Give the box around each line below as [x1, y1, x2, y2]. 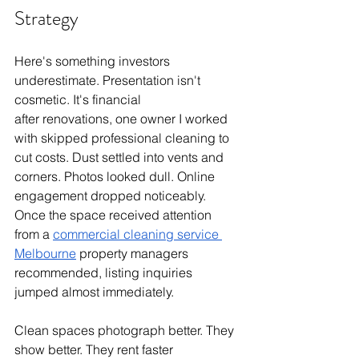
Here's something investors [14, 53, 173, 69]
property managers [76, 245, 192, 261]
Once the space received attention [14, 207, 215, 223]
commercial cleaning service [53, 226, 222, 242]
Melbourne [14, 245, 76, 261]
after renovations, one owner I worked [14, 111, 231, 127]
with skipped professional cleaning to [14, 130, 232, 146]
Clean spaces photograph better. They [14, 322, 237, 338]
